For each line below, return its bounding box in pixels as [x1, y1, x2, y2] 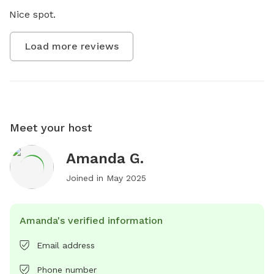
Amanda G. [66, 149, 144, 167]
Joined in [66, 172, 106, 183]
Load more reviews [24, 40, 119, 52]
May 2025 [106, 172, 146, 183]
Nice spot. [9, 8, 56, 20]
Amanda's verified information [20, 214, 163, 226]
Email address [37, 240, 95, 250]
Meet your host [10, 120, 92, 134]
